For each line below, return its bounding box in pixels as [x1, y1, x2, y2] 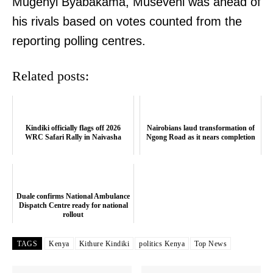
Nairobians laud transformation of [146, 124, 255, 133]
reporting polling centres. [12, 34, 146, 48]
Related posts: [12, 68, 89, 84]
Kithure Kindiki [79, 239, 129, 249]
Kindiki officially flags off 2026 [26, 124, 121, 133]
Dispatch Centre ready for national [18, 201, 128, 210]
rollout [63, 210, 83, 219]
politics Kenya [139, 239, 185, 249]
